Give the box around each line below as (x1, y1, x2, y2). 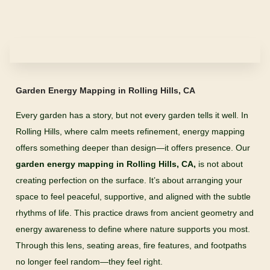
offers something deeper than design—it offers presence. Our (16, 143, 250, 152)
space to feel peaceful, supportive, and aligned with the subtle (16, 192, 251, 201)
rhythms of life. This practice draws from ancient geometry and (16, 208, 254, 218)
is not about (196, 159, 243, 169)
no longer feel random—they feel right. (16, 257, 163, 266)
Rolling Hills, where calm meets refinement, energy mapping (16, 127, 245, 136)
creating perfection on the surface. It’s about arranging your (16, 175, 242, 185)
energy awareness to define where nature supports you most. (16, 224, 250, 234)
